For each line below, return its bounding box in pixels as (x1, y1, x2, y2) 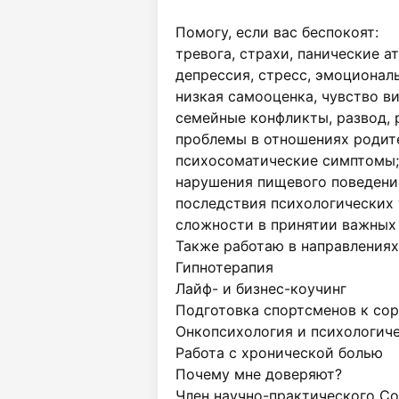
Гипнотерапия (175, 258, 273, 276)
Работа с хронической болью (175, 344, 383, 362)
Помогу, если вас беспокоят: (175, 23, 379, 41)
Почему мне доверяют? (175, 365, 342, 383)
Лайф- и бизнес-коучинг (175, 280, 346, 297)
